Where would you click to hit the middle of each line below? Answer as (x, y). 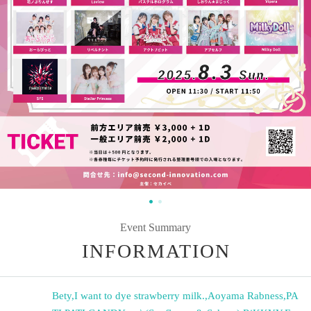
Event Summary (155, 227)
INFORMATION (156, 251)
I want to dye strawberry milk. (140, 295)
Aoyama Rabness (245, 295)
